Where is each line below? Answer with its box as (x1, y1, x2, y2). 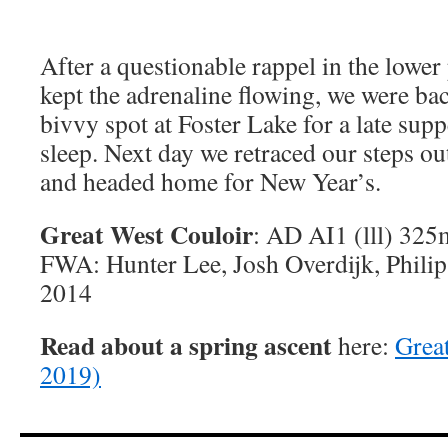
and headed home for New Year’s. (40, 164, 381, 198)
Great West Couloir (40, 215, 253, 253)
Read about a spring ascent (40, 326, 332, 364)
